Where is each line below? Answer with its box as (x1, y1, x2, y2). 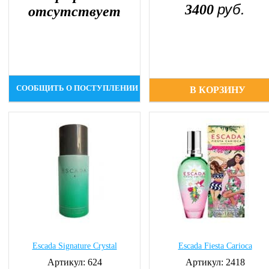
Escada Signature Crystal (32, 241, 117, 250)
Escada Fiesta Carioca (178, 241, 252, 250)
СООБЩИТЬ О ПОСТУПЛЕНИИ (16, 84, 139, 92)
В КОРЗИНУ (190, 85, 246, 95)
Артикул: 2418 (185, 257, 245, 267)
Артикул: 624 (47, 257, 102, 267)
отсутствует (28, 4, 121, 19)
